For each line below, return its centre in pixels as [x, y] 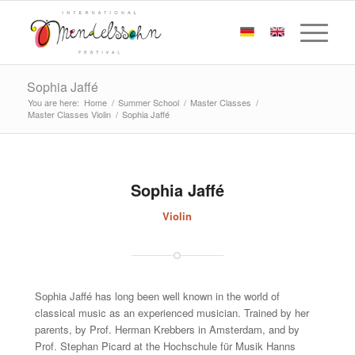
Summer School [148, 102]
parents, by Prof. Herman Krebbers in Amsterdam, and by [167, 330]
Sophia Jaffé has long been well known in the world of [157, 296]
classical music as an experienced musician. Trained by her [172, 313]
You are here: [53, 102]
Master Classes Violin [69, 114]
